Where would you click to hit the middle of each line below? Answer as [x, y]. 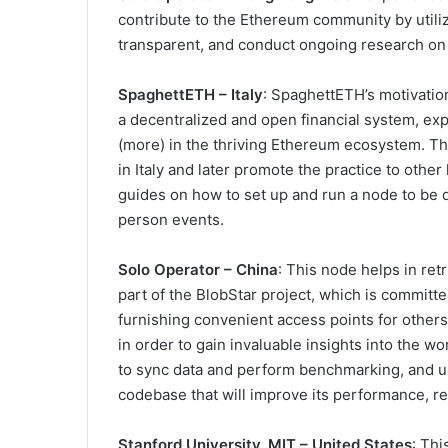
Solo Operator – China [198, 270]
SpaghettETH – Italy [190, 95]
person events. [171, 220]
